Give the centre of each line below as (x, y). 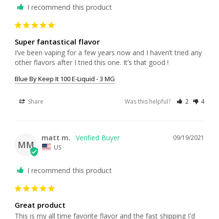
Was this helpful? (149, 102)
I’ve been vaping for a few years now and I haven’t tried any (108, 53)
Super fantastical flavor (57, 42)
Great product (40, 205)
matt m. (56, 138)
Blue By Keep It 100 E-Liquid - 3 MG (65, 79)
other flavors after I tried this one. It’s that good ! (92, 63)
